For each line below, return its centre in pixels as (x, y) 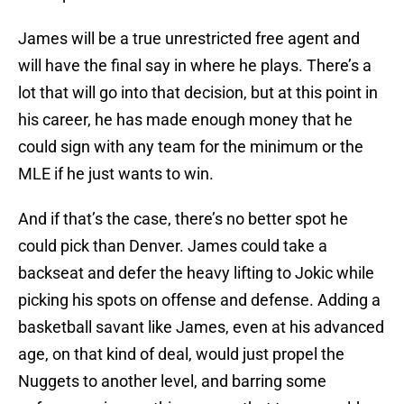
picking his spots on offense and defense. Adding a (199, 300)
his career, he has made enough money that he (185, 120)
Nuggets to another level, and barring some (172, 381)
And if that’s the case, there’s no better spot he (183, 219)
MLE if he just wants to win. (116, 174)
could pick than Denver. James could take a (173, 246)
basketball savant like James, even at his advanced (201, 327)
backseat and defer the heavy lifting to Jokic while (196, 273)
